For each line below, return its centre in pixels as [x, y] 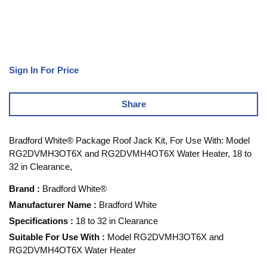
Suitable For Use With [54, 237]
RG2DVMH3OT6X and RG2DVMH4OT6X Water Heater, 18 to [130, 153]
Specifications [38, 221]
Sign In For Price [44, 70]
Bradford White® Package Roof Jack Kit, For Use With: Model [129, 140]
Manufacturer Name [50, 204]
